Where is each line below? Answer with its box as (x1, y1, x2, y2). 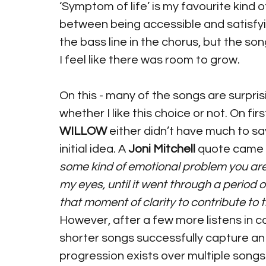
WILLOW (59, 125, 107, 137)
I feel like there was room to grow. (59, 54, 240, 66)
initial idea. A (59, 143, 128, 155)
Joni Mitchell (128, 143, 195, 155)
